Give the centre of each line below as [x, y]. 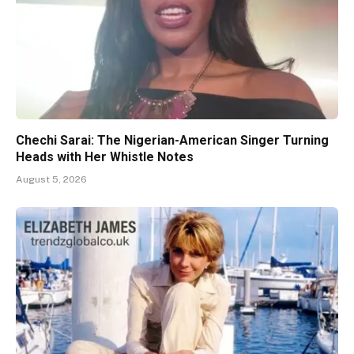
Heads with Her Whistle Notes [105, 157]
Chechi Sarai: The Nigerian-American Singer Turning [172, 141]
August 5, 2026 [51, 180]
